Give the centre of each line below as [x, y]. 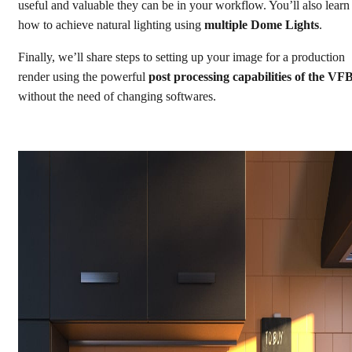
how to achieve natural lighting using [111, 25]
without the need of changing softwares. [117, 97]
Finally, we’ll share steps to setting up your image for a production [181, 57]
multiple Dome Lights [262, 25]
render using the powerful [83, 77]
